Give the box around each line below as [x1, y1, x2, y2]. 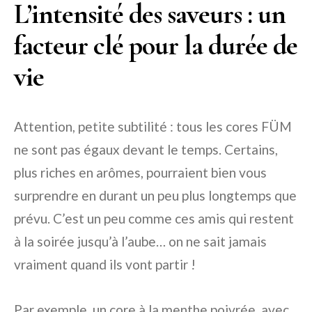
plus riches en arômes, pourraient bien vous [14, 164, 267, 181]
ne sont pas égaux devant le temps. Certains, [14, 141, 278, 158]
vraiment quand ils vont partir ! [14, 256, 196, 273]
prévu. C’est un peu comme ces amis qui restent [14, 210, 294, 227]
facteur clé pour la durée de [14, 29, 297, 63]
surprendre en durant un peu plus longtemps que [14, 187, 297, 204]
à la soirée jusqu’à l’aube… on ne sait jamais [14, 233, 267, 250]
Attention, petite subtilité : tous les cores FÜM [14, 118, 292, 135]
